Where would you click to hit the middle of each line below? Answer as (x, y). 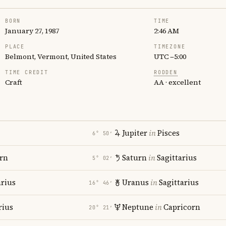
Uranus (135, 182)
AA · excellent (177, 82)
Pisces (168, 133)
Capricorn (182, 207)
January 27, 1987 (32, 31)
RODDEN (166, 72)
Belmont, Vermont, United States (61, 56)
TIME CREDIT (27, 72)
